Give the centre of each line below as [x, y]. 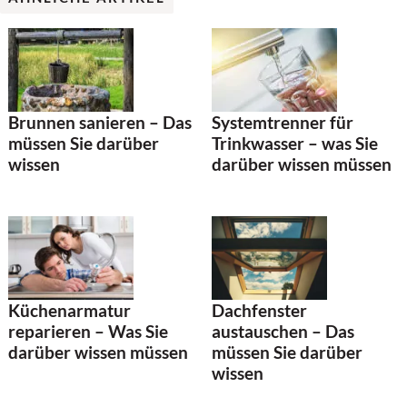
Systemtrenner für [283, 123]
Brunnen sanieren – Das [100, 123]
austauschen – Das [283, 331]
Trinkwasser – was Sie [295, 144]
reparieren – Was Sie [88, 331]
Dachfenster [259, 310]
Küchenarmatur [69, 310]
